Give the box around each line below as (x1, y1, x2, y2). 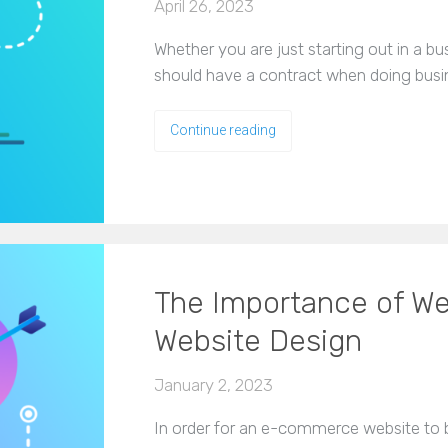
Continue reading (170, 122, 276, 139)
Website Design (154, 323, 362, 360)
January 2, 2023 (154, 375, 273, 396)
